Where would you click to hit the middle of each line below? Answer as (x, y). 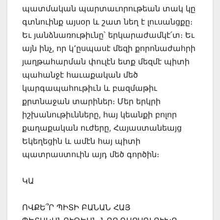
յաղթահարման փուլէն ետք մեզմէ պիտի (106, 62)
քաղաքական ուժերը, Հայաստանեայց (102, 128)
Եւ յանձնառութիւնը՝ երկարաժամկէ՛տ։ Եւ (108, 35)
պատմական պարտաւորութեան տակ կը (109, 9)
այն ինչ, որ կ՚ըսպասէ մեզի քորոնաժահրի (109, 48)
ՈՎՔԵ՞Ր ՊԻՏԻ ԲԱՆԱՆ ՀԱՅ (76, 207)
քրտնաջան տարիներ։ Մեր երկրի (91, 101)
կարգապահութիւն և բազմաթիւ (90, 88)
